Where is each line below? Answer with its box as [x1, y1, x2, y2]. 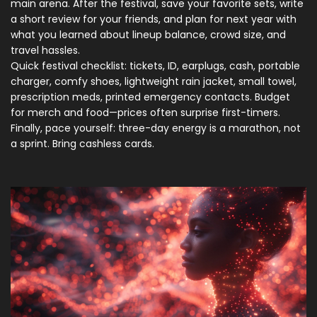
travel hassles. [11, 43, 80, 57]
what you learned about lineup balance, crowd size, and [11, 28, 286, 42]
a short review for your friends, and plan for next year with [11, 12, 296, 26]
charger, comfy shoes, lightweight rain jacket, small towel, [11, 74, 296, 88]
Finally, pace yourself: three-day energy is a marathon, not [11, 121, 301, 135]
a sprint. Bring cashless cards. [11, 137, 154, 151]
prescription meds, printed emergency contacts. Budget [11, 90, 290, 104]
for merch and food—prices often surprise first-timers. [11, 105, 280, 120]
